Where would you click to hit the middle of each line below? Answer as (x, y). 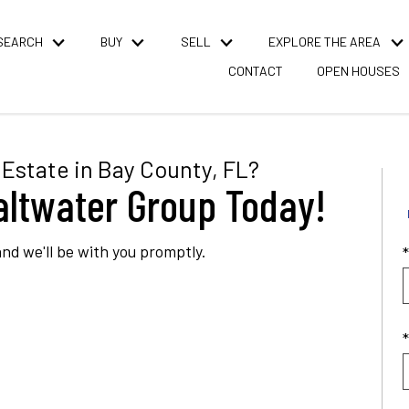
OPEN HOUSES (358, 71)
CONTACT (255, 71)
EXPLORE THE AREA (325, 42)
